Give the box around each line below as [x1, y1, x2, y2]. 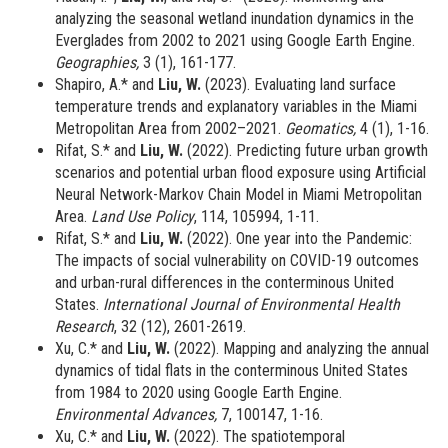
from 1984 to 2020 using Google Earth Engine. [55, 383, 342, 403]
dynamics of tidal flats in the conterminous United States [55, 361, 408, 381]
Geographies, [55, 53, 143, 73]
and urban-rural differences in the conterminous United [55, 273, 394, 293]
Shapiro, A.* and [55, 75, 158, 95]
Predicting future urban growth [236, 141, 428, 161]
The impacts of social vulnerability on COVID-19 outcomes [55, 251, 419, 271]
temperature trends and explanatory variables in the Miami [55, 97, 417, 117]
